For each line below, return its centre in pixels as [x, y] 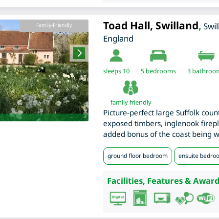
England [118, 39]
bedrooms [160, 71]
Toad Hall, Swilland [151, 26]
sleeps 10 [116, 71]
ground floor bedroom [137, 156]
